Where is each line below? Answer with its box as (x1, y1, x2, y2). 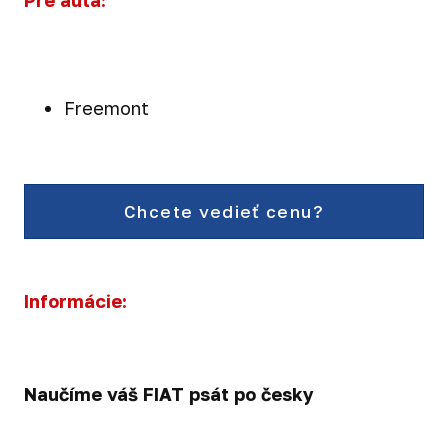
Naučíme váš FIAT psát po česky (24, 383, 314, 405)
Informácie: (24, 290, 127, 313)
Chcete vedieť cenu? (124, 201, 324, 223)
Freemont (64, 96, 149, 119)
